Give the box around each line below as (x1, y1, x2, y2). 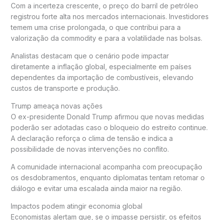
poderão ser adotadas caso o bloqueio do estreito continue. (10, 123, 208, 132)
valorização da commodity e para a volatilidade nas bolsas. (10, 33, 202, 42)
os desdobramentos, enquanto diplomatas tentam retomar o (10, 173, 205, 182)
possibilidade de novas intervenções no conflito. (10, 144, 169, 153)
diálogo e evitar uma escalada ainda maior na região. (10, 184, 182, 192)
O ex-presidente (10, 112, 67, 121)
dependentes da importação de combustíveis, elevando (10, 73, 193, 82)
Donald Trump (66, 112, 112, 121)
